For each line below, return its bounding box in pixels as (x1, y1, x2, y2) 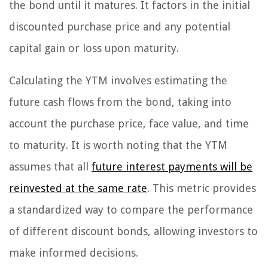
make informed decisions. (9, 246, 138, 260)
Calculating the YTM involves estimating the (9, 74, 227, 87)
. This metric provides (147, 182, 256, 195)
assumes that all (9, 160, 92, 173)
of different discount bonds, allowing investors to (9, 225, 258, 238)
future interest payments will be (92, 160, 252, 173)
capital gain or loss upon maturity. (9, 42, 179, 55)
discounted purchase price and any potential (9, 20, 230, 33)
